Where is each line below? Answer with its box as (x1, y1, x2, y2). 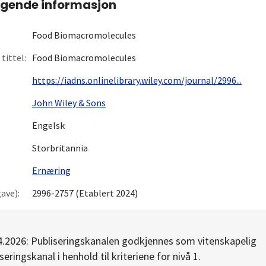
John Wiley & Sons (32, 97, 106, 109)
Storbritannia (32, 142, 88, 154)
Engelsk (32, 119, 65, 132)
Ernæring (32, 164, 71, 177)
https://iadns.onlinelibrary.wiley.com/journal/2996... (32, 74, 242, 87)
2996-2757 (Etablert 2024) (32, 187, 138, 199)
